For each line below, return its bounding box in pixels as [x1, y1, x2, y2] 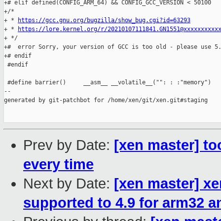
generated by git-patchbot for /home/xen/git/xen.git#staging [4, 97, 208, 104]
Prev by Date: [23, 137, 114, 153]
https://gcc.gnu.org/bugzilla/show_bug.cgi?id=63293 [18, 17, 190, 24]
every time [23, 156, 94, 173]
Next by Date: [23, 176, 114, 192]
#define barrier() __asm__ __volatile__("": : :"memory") [4, 79, 211, 86]
